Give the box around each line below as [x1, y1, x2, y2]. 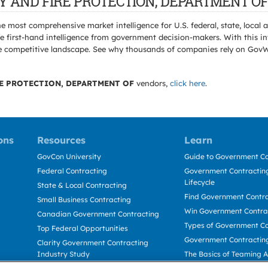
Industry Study [37, 249, 90, 258]
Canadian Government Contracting [37, 209, 159, 218]
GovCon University [37, 152, 101, 161]
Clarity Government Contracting [37, 238, 148, 247]
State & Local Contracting [37, 181, 127, 190]
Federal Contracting [37, 166, 107, 175]
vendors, [134, 78, 170, 88]
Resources [37, 134, 86, 146]
